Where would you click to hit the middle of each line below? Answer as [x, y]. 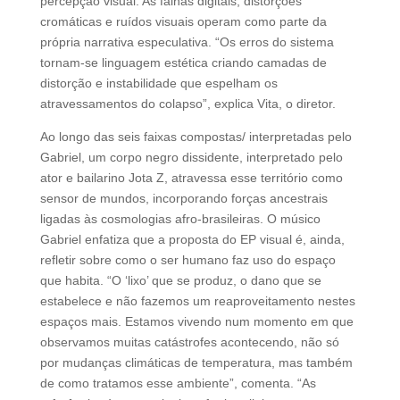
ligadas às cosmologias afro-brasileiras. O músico [180, 218]
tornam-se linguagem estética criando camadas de [183, 62]
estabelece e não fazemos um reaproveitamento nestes [197, 300]
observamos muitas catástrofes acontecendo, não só [189, 342]
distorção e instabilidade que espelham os [158, 83]
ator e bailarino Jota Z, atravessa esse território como [191, 177]
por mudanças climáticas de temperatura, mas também [196, 362]
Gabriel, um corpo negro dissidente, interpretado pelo [191, 157]
